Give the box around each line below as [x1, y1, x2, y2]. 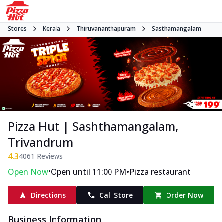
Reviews [35, 151, 63, 161]
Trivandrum [8, 134, 73, 151]
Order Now [166, 190, 204, 200]
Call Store [99, 190, 133, 200]
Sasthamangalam [152, 24, 201, 33]
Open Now [8, 166, 48, 178]
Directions [30, 190, 66, 200]
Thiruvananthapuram [76, 24, 136, 33]
